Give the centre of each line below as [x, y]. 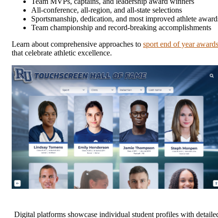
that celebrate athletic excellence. [62, 53]
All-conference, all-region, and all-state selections [107, 10]
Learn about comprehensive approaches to [77, 44]
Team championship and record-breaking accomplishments [121, 28]
